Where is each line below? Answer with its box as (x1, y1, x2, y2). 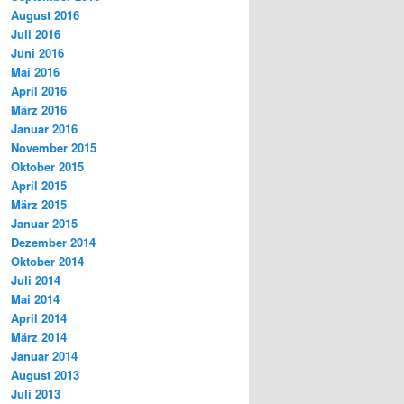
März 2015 (11, 196, 67, 214)
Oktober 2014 (11, 252, 84, 271)
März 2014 (11, 328, 67, 346)
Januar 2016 (11, 120, 78, 138)
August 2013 (11, 366, 79, 384)
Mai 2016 (11, 63, 60, 81)
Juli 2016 (11, 25, 60, 43)
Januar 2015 (11, 215, 78, 233)
